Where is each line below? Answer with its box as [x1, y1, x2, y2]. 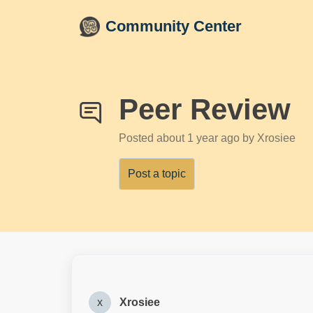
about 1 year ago [156, 132, 242, 144]
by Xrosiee [242, 132, 296, 144]
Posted [119, 132, 156, 144]
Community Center [105, 17, 242, 35]
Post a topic [128, 168, 186, 180]
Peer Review [119, 93, 291, 126]
